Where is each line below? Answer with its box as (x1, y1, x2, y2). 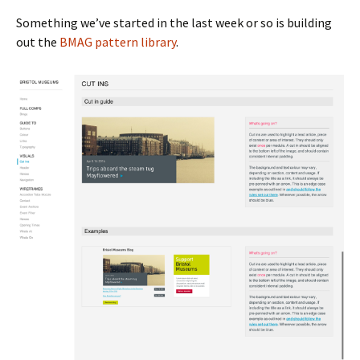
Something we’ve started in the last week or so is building (16, 14, 332, 31)
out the (16, 33, 59, 50)
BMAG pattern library (59, 33, 176, 50)
